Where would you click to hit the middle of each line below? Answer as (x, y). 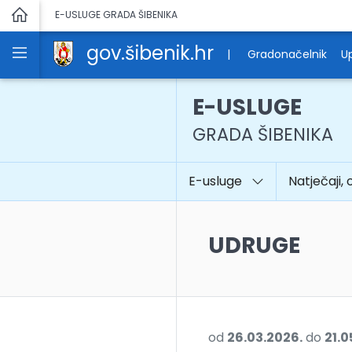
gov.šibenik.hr (150, 53)
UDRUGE (254, 246)
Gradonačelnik (287, 54)
